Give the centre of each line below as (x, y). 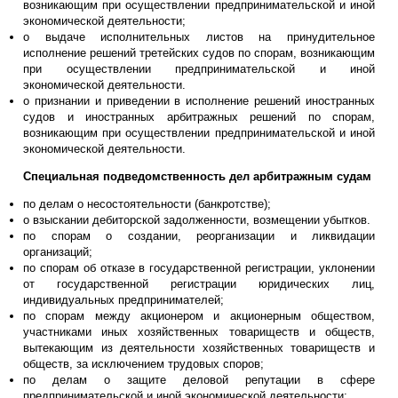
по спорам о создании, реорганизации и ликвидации (199, 235)
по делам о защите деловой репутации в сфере (199, 379)
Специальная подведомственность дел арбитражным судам (197, 176)
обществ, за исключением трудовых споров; (143, 363)
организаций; (58, 251)
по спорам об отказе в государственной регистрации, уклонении (199, 267)
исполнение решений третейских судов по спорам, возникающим (199, 52)
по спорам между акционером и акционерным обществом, (199, 315)
